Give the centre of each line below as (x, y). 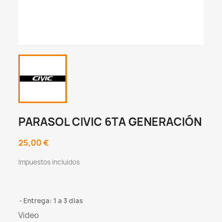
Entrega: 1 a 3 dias (53, 201)
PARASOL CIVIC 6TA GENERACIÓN (110, 122)
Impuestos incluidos (49, 162)
